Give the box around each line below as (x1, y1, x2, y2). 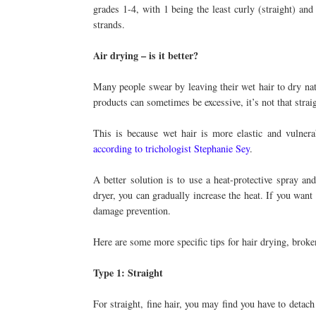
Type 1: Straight (93, 265, 163, 280)
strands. (93, 17, 125, 31)
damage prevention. (93, 203, 171, 217)
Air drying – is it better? (93, 47, 198, 63)
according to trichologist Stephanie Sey (93, 141, 250, 155)
